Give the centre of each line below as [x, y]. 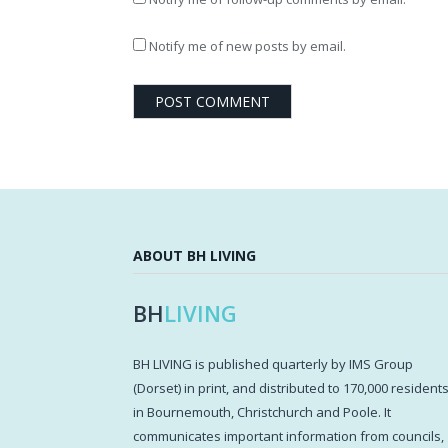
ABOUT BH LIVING [194, 256]
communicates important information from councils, [288, 436]
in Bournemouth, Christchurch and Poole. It [262, 412]
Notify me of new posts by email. [247, 46]
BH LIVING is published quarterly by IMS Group [273, 364]
